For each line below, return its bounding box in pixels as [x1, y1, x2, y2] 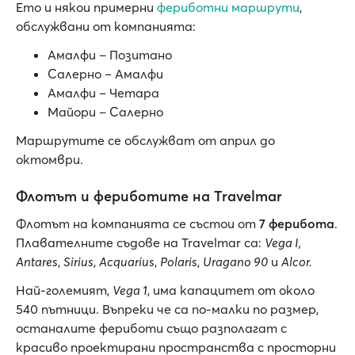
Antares [16, 254, 58, 269]
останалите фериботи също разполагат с [16, 320, 287, 336]
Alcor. [281, 254, 312, 269]
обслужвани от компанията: [16, 18, 196, 34]
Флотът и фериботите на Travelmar [16, 187, 282, 205]
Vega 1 [113, 282, 147, 298]
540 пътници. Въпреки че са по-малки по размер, [16, 301, 319, 317]
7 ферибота [259, 216, 334, 231]
